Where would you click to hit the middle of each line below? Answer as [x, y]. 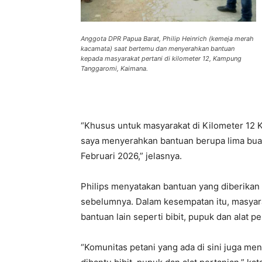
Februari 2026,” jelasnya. [131, 156]
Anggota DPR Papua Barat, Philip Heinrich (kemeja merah [167, 39]
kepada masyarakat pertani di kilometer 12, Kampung [161, 58]
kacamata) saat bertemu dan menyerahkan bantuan [158, 49]
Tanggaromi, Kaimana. [114, 68]
